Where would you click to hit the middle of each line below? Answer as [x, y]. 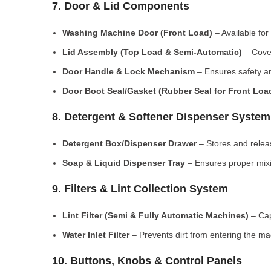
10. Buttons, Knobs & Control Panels [147, 261]
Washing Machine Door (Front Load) [137, 33]
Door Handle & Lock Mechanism [129, 71]
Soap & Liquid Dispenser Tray [124, 163]
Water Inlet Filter [96, 235]
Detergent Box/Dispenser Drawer [129, 143]
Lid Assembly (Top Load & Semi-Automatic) [152, 52]
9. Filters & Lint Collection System [140, 189]
